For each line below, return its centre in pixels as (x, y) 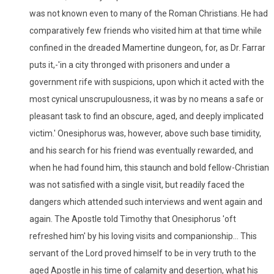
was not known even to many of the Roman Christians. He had (149, 13)
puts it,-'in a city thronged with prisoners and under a (130, 65)
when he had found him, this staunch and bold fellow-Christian (149, 167)
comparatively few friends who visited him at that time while (146, 30)
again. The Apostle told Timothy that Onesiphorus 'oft (133, 219)
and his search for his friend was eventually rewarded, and (141, 150)
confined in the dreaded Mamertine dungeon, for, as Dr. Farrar (147, 47)
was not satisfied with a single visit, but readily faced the (137, 184)
